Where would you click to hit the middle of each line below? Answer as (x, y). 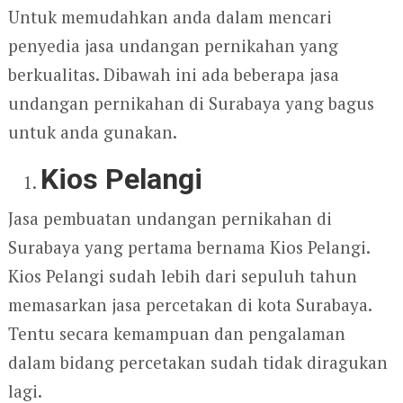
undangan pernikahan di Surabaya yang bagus (191, 103)
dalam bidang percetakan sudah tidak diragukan (197, 363)
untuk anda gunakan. (92, 132)
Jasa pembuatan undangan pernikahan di (170, 219)
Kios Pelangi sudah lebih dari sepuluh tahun (182, 276)
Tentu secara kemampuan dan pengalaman (176, 334)
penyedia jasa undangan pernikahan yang (173, 46)
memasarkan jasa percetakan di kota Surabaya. (189, 305)
